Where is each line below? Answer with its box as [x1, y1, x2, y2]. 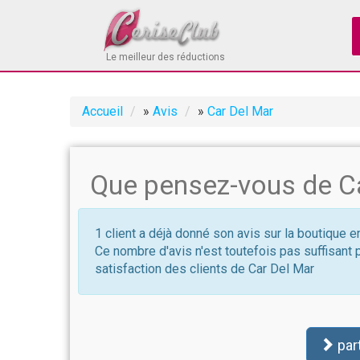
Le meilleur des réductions [106, 51, 225, 63]
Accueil [82, 104, 123, 119]
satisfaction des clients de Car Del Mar [95, 261, 314, 276]
